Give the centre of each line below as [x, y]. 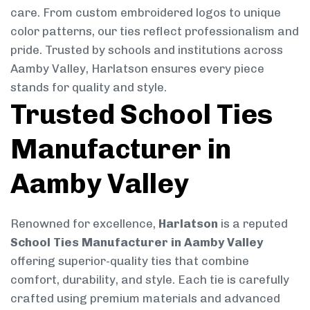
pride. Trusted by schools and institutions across [147, 49]
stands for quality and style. [89, 87]
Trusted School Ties [142, 114]
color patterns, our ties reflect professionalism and [155, 31]
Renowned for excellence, [84, 223]
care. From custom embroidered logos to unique [146, 12]
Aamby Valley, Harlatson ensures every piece [137, 68]
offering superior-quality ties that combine [130, 261]
